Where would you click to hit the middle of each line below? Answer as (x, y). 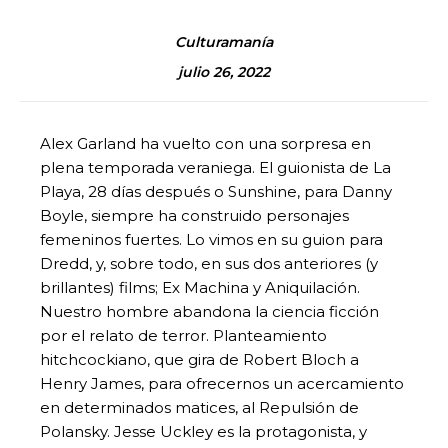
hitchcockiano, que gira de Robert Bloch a (199, 359)
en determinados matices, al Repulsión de (199, 407)
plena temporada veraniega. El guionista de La (215, 167)
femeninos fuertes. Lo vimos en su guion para (211, 239)
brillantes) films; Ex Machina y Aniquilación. (200, 287)
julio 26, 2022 (224, 72)
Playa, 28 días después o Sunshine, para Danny (216, 191)
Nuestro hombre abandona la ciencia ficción (209, 311)
